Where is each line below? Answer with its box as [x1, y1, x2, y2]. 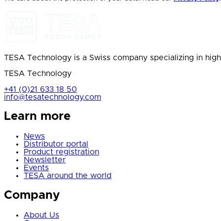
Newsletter [24, 156, 66, 164]
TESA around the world [24, 172, 111, 180]
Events [24, 164, 49, 172]
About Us [24, 211, 59, 220]
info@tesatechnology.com [4, 93, 101, 101]
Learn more [4, 110, 71, 123]
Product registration [24, 148, 99, 156]
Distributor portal [24, 140, 88, 148]
